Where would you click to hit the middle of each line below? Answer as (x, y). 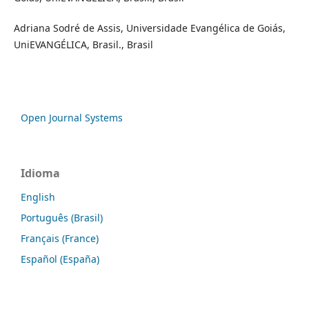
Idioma (40, 173)
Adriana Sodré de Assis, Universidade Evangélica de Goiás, (149, 28)
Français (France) (60, 239)
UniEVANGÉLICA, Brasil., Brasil (83, 45)
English (38, 197)
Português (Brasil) (62, 218)
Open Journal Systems (72, 118)
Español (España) (60, 259)
